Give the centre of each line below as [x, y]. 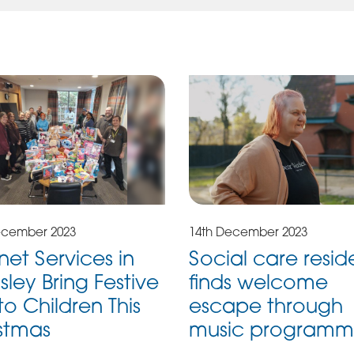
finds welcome [258, 282]
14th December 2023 [248, 232]
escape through [265, 306]
